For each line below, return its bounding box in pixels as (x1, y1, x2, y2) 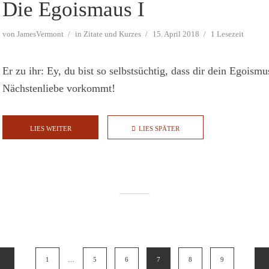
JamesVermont (17, 29, 64, 39)
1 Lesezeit (211, 29, 244, 39)
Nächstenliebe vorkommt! (2, 82, 115, 95)
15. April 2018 (153, 29, 199, 39)
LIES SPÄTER (139, 125, 180, 133)
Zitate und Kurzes (83, 29, 141, 39)
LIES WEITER (29, 125, 71, 133)
